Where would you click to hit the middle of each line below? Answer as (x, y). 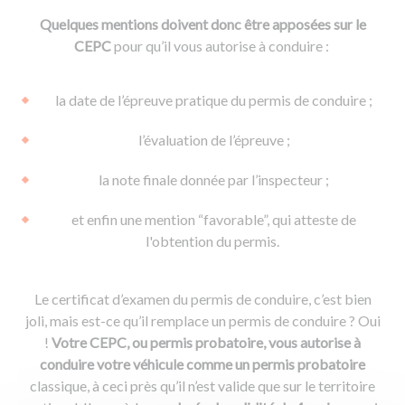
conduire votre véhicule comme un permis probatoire (202, 363)
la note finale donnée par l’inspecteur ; (214, 179)
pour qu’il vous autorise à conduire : (222, 45)
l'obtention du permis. (214, 240)
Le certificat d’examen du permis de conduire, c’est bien (202, 298)
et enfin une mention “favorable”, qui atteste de (214, 219)
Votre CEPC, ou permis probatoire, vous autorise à (205, 342)
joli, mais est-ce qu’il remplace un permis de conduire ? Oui (202, 320)
